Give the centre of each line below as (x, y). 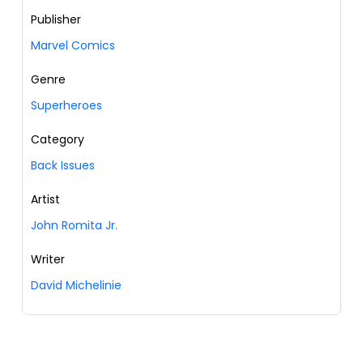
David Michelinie (76, 286)
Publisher (56, 20)
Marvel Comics (73, 46)
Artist (45, 200)
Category (58, 140)
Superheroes (66, 106)
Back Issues (63, 166)
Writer (48, 260)
